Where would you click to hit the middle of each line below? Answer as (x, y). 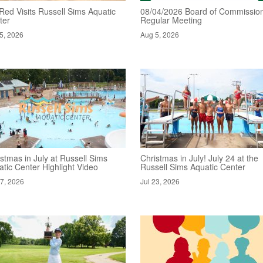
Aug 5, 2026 (159, 34)
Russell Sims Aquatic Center (193, 167)
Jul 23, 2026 (160, 181)
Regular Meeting (171, 20)
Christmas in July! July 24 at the (199, 158)
